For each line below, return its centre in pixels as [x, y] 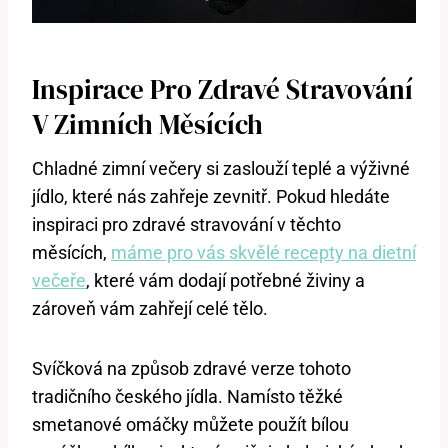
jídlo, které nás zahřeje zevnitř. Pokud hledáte [211, 197]
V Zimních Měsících [147, 124]
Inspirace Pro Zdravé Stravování [222, 89]
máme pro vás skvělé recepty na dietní [263, 253]
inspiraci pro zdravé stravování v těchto [186, 225]
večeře [59, 281]
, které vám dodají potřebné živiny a [225, 281]
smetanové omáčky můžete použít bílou [190, 425]
